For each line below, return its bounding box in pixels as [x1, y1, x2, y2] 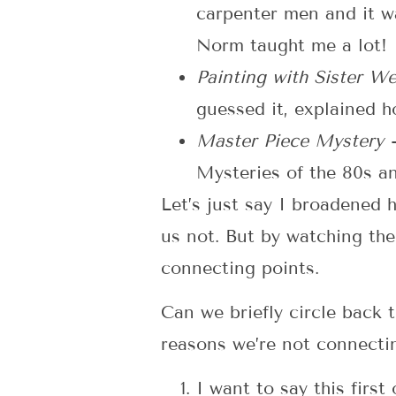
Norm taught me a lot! [196, 34, 387, 56]
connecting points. [161, 256, 319, 278]
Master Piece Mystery [196, 129, 390, 151]
